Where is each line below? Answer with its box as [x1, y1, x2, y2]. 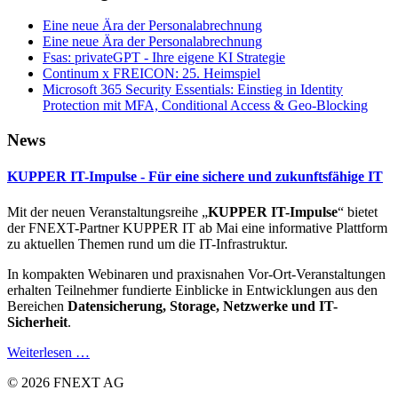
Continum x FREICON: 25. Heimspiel [43, 66, 260, 82]
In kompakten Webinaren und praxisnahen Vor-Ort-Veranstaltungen [7, 266, 386, 282]
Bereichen [7, 298, 68, 314]
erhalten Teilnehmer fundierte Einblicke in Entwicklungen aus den [7, 282, 378, 298]
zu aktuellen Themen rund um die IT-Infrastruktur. [7, 235, 288, 251]
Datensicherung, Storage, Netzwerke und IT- [68, 298, 338, 314]
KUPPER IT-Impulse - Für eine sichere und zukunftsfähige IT [7, 169, 383, 185]
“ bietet [338, 203, 378, 219]
